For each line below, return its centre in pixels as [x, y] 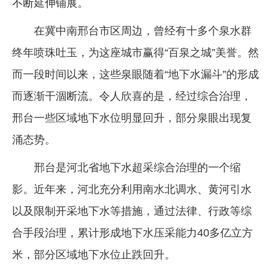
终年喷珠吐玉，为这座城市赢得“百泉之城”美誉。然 [135, 52]
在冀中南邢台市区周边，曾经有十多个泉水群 [143, 31]
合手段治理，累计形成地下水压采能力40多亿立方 [132, 233]
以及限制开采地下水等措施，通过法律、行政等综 [132, 211]
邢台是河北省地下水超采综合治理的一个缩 [137, 167]
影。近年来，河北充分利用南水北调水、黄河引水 [132, 189]
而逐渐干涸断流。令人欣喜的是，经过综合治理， [132, 96]
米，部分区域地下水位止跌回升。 [94, 254]
